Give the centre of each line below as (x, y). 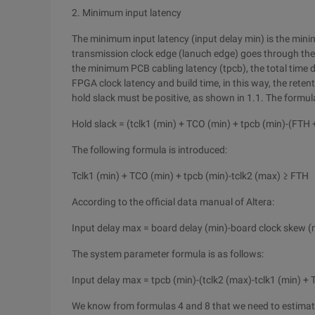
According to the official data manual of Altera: (173, 202)
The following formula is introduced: (149, 150)
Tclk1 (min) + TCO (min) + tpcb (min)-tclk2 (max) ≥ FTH (190, 176)
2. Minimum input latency (127, 13)
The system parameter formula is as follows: (168, 254)
